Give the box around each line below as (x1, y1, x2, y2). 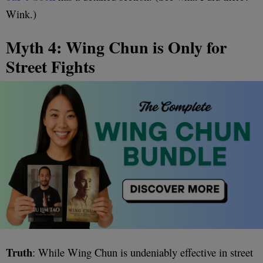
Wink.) (6, 6, 36, 21)
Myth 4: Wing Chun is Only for (6, 35, 227, 59)
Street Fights (6, 54, 95, 79)
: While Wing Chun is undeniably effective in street (32, 244, 253, 259)
